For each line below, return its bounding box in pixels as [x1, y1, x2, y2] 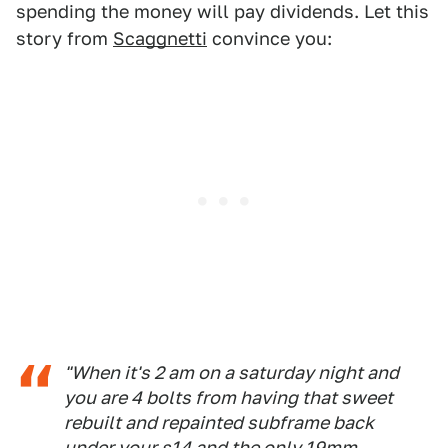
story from [16, 28, 113, 49]
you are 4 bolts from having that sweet [64, 387, 393, 408]
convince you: [207, 28, 332, 49]
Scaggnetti [113, 28, 207, 49]
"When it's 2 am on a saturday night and [64, 362, 399, 383]
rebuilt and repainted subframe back [64, 412, 374, 433]
